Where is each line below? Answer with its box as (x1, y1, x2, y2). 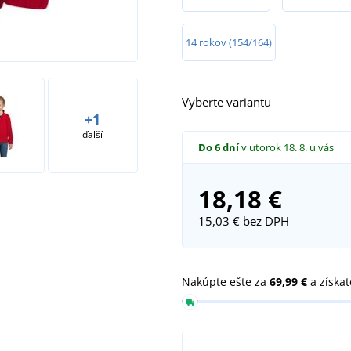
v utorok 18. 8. (241, 139, 309, 154)
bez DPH (239, 212, 289, 229)
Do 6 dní (197, 139, 239, 154)
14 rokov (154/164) (186, 34, 272, 49)
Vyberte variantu (182, 93, 271, 110)
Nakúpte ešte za (182, 273, 270, 289)
